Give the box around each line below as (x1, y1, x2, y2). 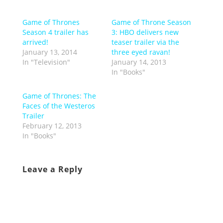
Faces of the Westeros (22, 101, 95, 111)
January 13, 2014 (22, 47, 77, 57)
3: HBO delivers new (111, 27, 179, 37)
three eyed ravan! (111, 47, 170, 57)
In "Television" (22, 57, 70, 67)
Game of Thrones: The (22, 91, 96, 101)
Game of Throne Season (111, 17, 191, 27)
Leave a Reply (22, 163, 83, 175)
